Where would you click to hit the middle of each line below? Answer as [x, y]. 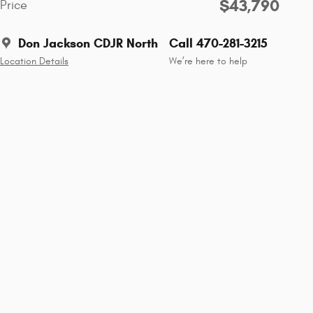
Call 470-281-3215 [218, 43]
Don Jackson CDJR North [88, 43]
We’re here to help [208, 61]
